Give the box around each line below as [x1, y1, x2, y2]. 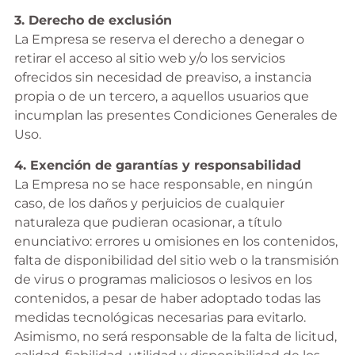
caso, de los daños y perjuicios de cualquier [13, 195, 284, 211]
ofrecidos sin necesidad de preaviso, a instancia [13, 70, 311, 86]
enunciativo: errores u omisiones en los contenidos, [13, 233, 338, 249]
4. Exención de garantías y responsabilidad [13, 157, 301, 173]
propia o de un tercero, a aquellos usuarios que [13, 89, 309, 105]
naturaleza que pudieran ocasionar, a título [13, 214, 282, 230]
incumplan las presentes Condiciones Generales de [13, 108, 338, 124]
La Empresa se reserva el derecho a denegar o [13, 32, 304, 48]
